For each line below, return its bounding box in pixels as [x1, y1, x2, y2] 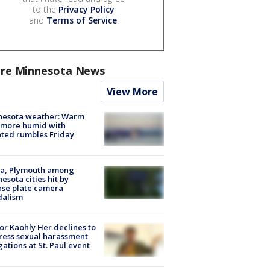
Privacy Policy [58, 3, 115, 15]
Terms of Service [46, 14, 117, 26]
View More [107, 84, 158, 98]
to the [33, 3, 58, 15]
